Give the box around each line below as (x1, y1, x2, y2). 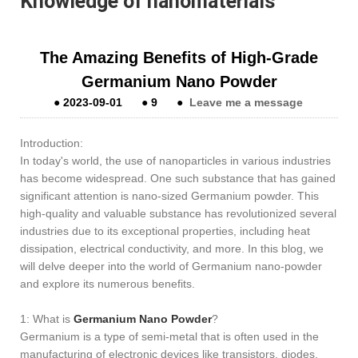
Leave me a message (189, 95, 303, 109)
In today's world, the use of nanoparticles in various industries (20, 153, 331, 167)
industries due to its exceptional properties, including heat (20, 224, 310, 237)
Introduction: (20, 136, 83, 149)
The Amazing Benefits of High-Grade (40, 48, 318, 66)
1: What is (20, 312, 74, 325)
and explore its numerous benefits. (20, 276, 195, 290)
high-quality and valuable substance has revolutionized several (20, 206, 336, 220)
